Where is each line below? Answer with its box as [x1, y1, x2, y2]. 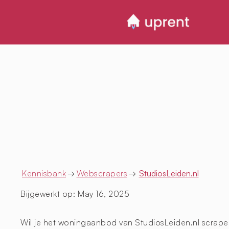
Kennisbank [22, 168, 66, 178]
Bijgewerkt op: [20, 188, 75, 199]
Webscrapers [76, 168, 127, 178]
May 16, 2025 [78, 188, 129, 199]
